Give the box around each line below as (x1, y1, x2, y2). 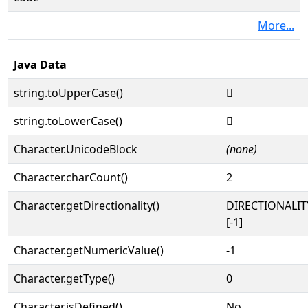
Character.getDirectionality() (14, 198, 159, 213)
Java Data (14, 57, 67, 72)
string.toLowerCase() (14, 113, 122, 129)
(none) (226, 142, 257, 157)
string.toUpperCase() (14, 85, 123, 100)
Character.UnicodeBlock (14, 142, 137, 157)
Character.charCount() (14, 170, 128, 185)
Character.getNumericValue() (14, 243, 164, 258)
